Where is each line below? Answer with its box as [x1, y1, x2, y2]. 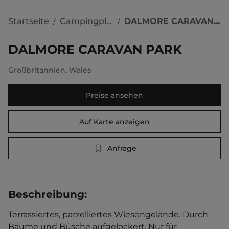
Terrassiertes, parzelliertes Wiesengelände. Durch [8, 210, 210, 219]
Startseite [8, 16, 49, 26]
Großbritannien [8, 65, 65, 75]
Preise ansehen [86, 90, 143, 100]
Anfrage [107, 144, 136, 153]
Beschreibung [8, 188, 84, 200]
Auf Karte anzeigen [79, 117, 150, 126]
